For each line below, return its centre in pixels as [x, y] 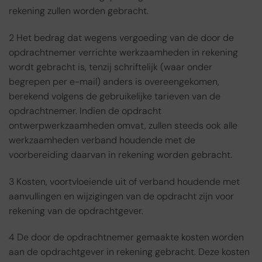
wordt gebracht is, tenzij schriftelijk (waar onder [111, 67]
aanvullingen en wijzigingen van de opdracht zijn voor [121, 196]
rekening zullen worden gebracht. [79, 11]
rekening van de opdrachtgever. [76, 211]
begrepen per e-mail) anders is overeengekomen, [114, 81]
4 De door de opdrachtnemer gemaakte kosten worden [126, 237]
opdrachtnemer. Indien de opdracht [85, 111]
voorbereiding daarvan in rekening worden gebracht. [120, 154]
